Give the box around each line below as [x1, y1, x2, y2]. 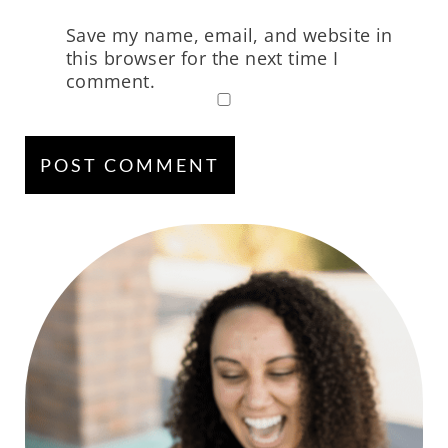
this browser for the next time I [65, 46, 339, 71]
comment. [65, 69, 155, 94]
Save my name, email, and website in [65, 23, 393, 48]
